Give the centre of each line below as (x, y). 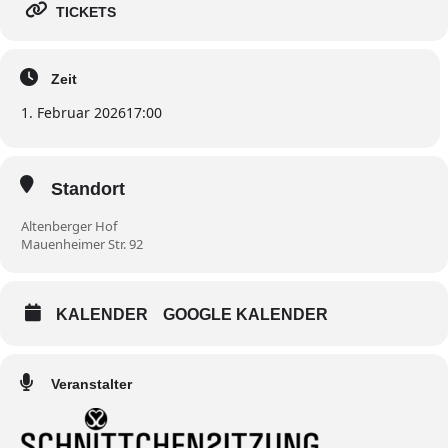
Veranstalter (91, 383)
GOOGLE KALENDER (245, 314)
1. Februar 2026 (73, 113)
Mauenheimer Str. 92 (82, 243)
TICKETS (86, 12)
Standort (88, 189)
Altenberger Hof (69, 225)
